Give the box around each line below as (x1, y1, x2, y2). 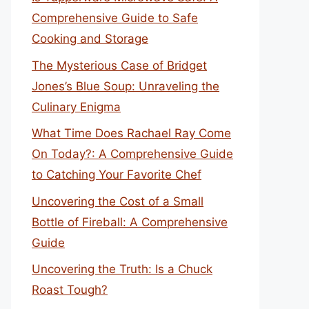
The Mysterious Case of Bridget (32, 58, 207, 72)
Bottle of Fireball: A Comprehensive (32, 215, 228, 229)
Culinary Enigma (32, 99, 121, 114)
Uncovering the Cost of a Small (32, 194, 203, 208)
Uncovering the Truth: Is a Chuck (32, 262, 212, 276)
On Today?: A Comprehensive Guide (32, 147, 233, 161)
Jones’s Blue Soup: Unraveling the (32, 79, 219, 93)
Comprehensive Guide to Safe (32, 11, 198, 25)
